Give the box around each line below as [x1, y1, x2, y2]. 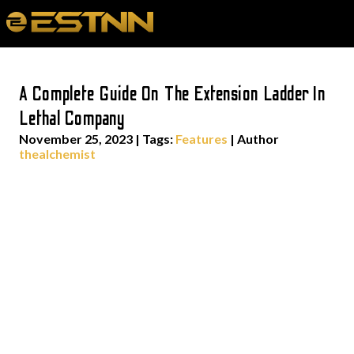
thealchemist [19, 146, 96, 161]
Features [175, 131, 228, 146]
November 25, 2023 [19, 131, 133, 146]
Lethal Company [19, 107, 125, 130]
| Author [228, 131, 279, 146]
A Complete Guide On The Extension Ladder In [19, 83, 326, 106]
